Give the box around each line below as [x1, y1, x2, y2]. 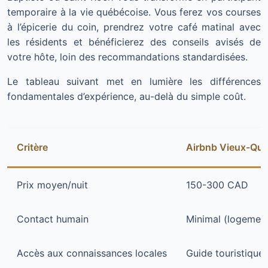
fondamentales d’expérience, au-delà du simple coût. [7, 90, 246, 103]
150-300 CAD [186, 179, 248, 191]
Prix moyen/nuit [17, 179, 88, 191]
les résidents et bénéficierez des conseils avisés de [7, 36, 261, 48]
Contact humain [17, 213, 89, 226]
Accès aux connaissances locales [17, 247, 167, 260]
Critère [17, 141, 48, 154]
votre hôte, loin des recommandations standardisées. [7, 51, 248, 63]
